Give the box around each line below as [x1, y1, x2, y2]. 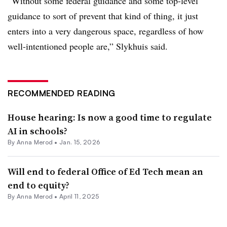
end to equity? [8, 179, 69, 192]
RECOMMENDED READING [8, 88, 116, 98]
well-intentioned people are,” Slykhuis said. [8, 40, 168, 52]
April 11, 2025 [59, 193, 99, 200]
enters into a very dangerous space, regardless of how [8, 25, 204, 37]
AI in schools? [8, 125, 67, 137]
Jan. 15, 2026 [59, 138, 100, 146]
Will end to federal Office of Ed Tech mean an [8, 165, 203, 178]
